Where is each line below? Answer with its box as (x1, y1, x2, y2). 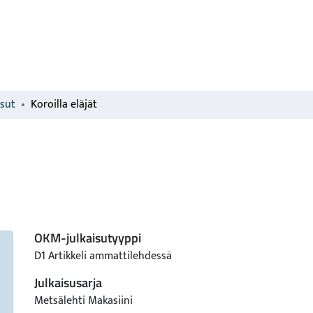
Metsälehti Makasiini (34, 291, 133, 310)
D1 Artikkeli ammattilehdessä (34, 247, 172, 265)
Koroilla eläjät (31, 95, 97, 114)
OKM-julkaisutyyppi (34, 228, 141, 247)
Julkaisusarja (34, 273, 102, 292)
